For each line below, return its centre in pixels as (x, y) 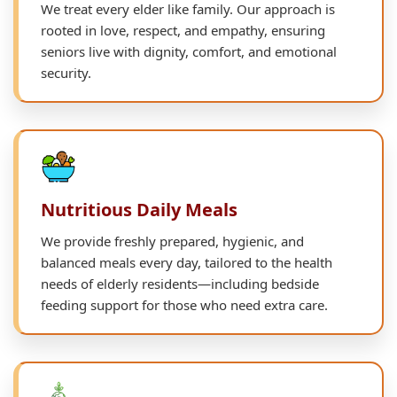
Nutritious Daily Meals (139, 209)
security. (66, 72)
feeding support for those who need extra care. (184, 304)
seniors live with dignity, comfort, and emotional (189, 51)
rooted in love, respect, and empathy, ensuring (183, 30)
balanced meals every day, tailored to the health (187, 262)
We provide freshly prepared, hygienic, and (172, 241)
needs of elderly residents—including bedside (180, 283)
